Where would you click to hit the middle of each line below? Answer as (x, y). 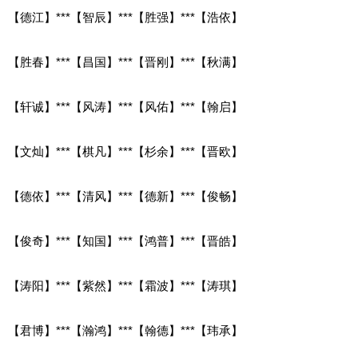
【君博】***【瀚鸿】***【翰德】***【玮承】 (125, 330)
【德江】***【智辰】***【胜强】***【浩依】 (125, 17)
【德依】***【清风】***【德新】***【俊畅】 (125, 196)
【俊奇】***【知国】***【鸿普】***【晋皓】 (125, 241)
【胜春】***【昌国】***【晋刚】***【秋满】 (125, 62)
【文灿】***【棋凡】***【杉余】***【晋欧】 (125, 151)
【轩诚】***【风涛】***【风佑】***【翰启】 (125, 106)
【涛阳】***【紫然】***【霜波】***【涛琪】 (125, 285)
